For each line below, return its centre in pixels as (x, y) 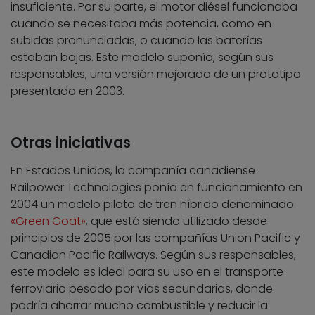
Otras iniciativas (71, 143)
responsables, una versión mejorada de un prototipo (156, 75)
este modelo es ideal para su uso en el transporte (147, 272)
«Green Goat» (48, 221)
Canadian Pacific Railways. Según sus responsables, (153, 255)
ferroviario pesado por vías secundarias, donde (142, 289)
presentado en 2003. (67, 91)
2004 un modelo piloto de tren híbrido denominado (152, 205)
